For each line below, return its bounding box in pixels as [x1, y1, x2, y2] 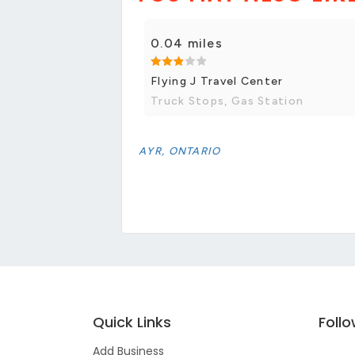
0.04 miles [151, 36, 223, 52]
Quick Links [93, 312, 171, 333]
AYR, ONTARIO [139, 145, 221, 158]
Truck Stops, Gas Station [151, 94, 304, 109]
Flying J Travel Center [151, 74, 284, 89]
